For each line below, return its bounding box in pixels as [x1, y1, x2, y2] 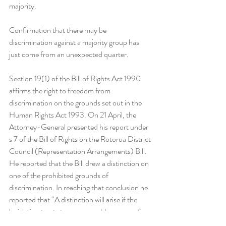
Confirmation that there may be [9, 24, 108, 36]
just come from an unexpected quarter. [9, 48, 129, 60]
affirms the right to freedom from [9, 85, 112, 96]
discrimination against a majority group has [9, 36, 141, 48]
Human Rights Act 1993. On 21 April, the [9, 109, 138, 121]
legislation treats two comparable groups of [9, 206, 142, 217]
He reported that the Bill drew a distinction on [9, 157, 150, 169]
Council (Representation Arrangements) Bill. [9, 145, 148, 157]
